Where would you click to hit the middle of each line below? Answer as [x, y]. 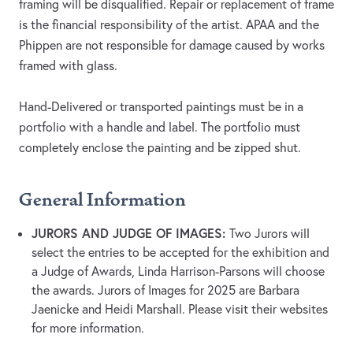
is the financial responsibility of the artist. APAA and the [169, 25]
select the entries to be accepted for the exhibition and [180, 253]
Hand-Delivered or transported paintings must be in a [161, 107]
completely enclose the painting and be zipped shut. [160, 148]
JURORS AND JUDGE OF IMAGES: [130, 233]
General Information [102, 201]
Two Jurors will [269, 234]
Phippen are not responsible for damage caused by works [172, 45]
